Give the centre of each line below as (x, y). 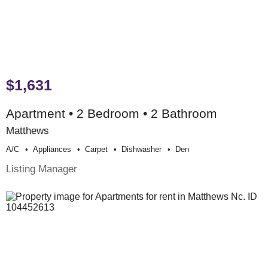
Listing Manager (42, 169)
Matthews (28, 131)
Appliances (52, 150)
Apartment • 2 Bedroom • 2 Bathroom (112, 114)
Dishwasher (141, 150)
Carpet (96, 150)
